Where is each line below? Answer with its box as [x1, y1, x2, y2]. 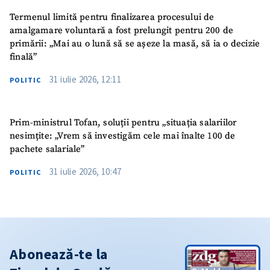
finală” [10, 51, 37, 63]
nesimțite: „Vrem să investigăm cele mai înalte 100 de [10, 130, 236, 142]
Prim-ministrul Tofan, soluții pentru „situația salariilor [10, 117, 237, 129]
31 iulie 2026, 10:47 [49, 166, 121, 178]
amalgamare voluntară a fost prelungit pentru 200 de [10, 24, 234, 36]
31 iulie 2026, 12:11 [49, 73, 121, 85]
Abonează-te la [10, 245, 108, 264]
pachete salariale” [10, 143, 85, 155]
